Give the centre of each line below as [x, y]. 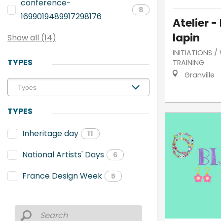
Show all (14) [32, 38]
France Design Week [62, 176]
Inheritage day [50, 133]
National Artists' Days [63, 155]
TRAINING [188, 62]
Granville [198, 75]
